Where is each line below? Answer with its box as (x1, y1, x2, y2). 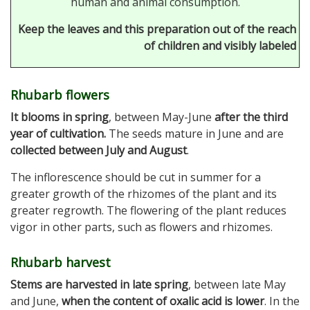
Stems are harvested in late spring (10, 277, 188, 293)
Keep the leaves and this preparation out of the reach (18, 21, 296, 37)
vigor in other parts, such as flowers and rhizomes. (10, 219, 273, 235)
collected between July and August (10, 143, 187, 158)
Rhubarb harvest (10, 254, 111, 271)
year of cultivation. (10, 126, 106, 142)
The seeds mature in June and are (106, 126, 284, 142)
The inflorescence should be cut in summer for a (10, 170, 261, 185)
